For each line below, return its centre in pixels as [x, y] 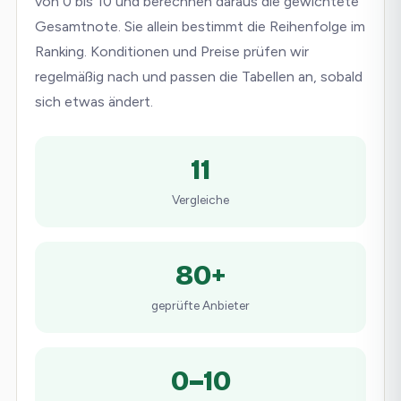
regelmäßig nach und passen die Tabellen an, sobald [199, 77]
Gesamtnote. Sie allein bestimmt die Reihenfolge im [200, 26]
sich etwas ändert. [94, 102]
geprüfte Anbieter [200, 305]
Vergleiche [200, 200]
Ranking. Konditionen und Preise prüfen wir [172, 51]
